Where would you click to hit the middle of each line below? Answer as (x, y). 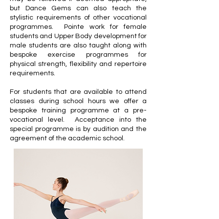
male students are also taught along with (78, 45)
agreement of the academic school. (67, 138)
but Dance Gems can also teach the (78, 8)
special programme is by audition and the (78, 129)
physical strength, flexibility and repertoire (78, 64)
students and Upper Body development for (78, 36)
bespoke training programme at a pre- (78, 110)
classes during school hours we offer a (78, 101)
